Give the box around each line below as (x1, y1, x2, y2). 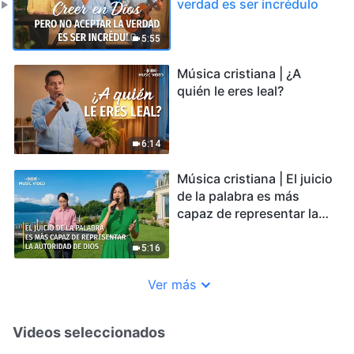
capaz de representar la (177, 205, 318, 221)
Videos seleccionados (13, 324, 165, 341)
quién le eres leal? (177, 83, 284, 100)
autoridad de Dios (177, 222, 284, 239)
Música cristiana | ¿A (177, 66, 301, 82)
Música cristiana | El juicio (177, 170, 333, 186)
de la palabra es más (177, 187, 299, 204)
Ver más (147, 277, 196, 293)
